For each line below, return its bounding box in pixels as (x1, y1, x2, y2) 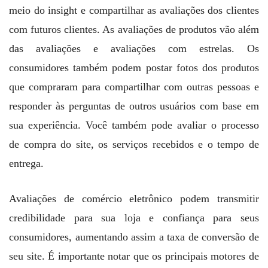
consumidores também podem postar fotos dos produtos (9, 62, 259, 74)
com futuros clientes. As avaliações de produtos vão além (9, 23, 259, 36)
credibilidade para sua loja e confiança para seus (9, 212, 259, 224)
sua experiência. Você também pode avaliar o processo (9, 119, 259, 132)
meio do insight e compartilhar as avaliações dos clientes (9, 4, 259, 17)
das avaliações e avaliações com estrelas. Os (9, 42, 259, 55)
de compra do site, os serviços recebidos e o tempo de (9, 138, 259, 151)
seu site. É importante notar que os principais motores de (9, 250, 259, 263)
